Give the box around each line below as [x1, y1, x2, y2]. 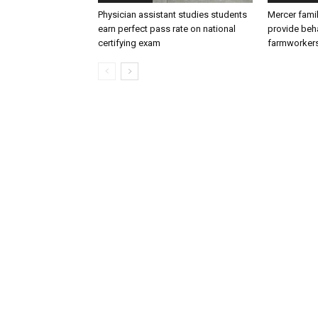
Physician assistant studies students [98, 9, 247, 20]
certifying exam [98, 38, 160, 48]
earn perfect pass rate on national [98, 23, 236, 34]
